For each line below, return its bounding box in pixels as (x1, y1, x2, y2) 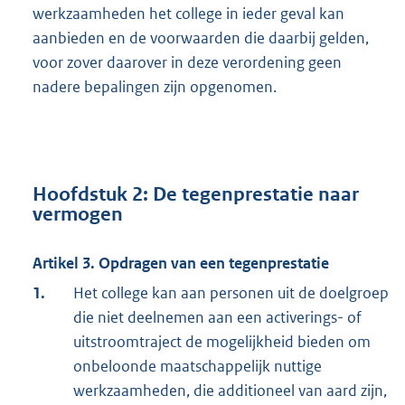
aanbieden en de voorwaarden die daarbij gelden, (33, 27, 369, 48)
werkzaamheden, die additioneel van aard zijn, (73, 381, 387, 401)
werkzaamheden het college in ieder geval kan (33, 3, 344, 24)
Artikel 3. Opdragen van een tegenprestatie (33, 253, 329, 274)
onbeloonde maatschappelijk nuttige (73, 356, 322, 377)
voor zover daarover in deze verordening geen (33, 52, 342, 72)
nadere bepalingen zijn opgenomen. (33, 76, 277, 97)
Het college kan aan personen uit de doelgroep (73, 283, 389, 304)
